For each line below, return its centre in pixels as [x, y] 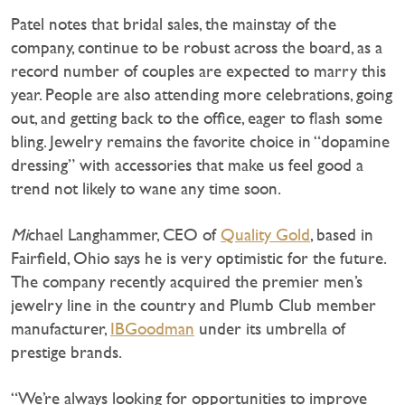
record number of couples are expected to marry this [198, 71]
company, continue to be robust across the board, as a [197, 47]
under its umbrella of [270, 328]
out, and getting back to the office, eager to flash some [197, 118]
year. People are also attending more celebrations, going [202, 94]
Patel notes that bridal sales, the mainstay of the [174, 24]
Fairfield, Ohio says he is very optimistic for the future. [198, 258]
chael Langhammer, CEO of [124, 234]
